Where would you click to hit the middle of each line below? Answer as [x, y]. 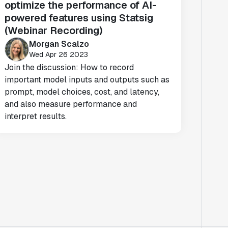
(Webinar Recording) [54, 31]
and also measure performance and [71, 104]
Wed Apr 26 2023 [59, 54]
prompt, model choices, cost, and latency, [82, 92]
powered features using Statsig [79, 18]
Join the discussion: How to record [69, 67]
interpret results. [36, 116]
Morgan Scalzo [59, 44]
